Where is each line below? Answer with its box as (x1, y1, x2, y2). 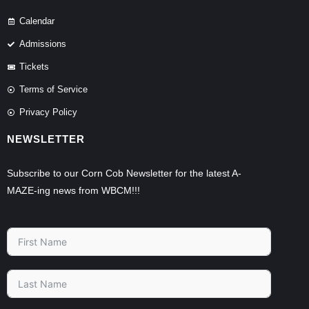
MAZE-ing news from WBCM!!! (7, 185, 143, 197)
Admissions (19, 39, 66, 50)
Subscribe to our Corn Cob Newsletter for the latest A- (7, 168, 241, 179)
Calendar (19, 16, 54, 27)
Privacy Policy (19, 107, 77, 118)
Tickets (19, 61, 49, 72)
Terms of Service (19, 84, 88, 95)
